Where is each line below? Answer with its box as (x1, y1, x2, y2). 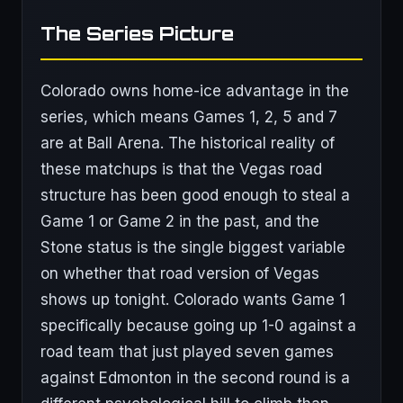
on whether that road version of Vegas (40, 264, 319, 282)
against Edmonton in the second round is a (40, 369, 350, 387)
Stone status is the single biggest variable (40, 238, 345, 256)
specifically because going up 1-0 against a (40, 317, 356, 335)
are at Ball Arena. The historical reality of (40, 134, 335, 152)
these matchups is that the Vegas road (40, 160, 322, 178)
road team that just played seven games (40, 343, 334, 361)
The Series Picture (40, 22, 234, 45)
